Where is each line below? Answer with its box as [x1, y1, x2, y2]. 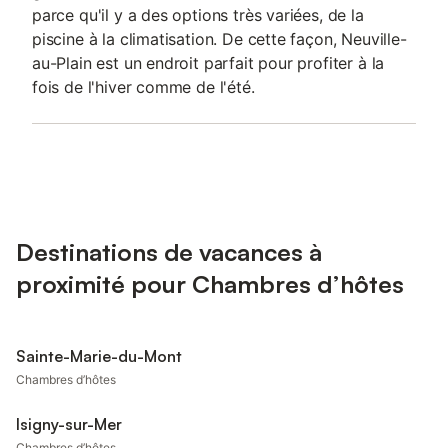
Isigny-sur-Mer [16, 414, 122, 434]
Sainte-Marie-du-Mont [16, 346, 182, 366]
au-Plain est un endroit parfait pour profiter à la [32, 53, 385, 73]
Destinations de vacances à [16, 237, 322, 267]
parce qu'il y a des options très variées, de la [32, 5, 364, 25]
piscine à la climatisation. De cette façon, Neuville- [32, 29, 407, 49]
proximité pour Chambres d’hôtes [16, 269, 404, 299]
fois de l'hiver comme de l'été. [32, 77, 255, 97]
